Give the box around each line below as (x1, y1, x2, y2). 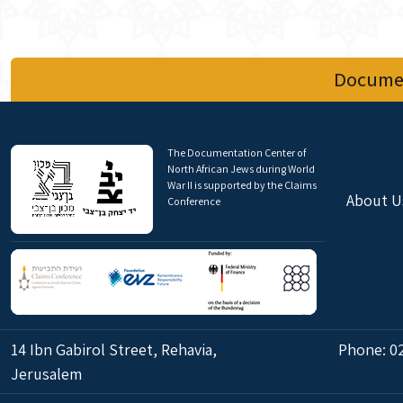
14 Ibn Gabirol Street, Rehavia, (11, 339, 217, 360)
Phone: (337, 339, 390, 360)
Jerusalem (11, 363, 82, 384)
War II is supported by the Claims (167, 178, 317, 192)
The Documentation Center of (167, 146, 306, 159)
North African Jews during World (167, 162, 315, 175)
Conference (167, 194, 220, 208)
